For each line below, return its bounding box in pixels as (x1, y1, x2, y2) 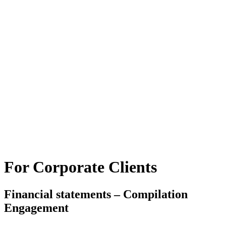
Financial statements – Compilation (4, 187, 188, 201)
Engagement (4, 201, 69, 214)
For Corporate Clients (4, 158, 157, 177)
